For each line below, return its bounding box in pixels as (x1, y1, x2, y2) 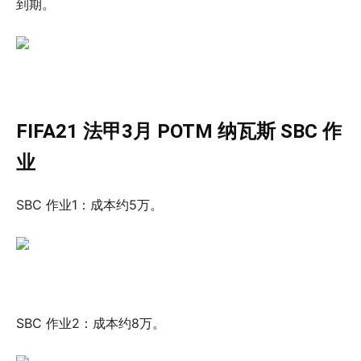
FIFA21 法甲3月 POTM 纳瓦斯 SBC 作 (16, 119, 342, 143)
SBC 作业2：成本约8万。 (16, 314, 165, 331)
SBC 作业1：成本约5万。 (16, 196, 163, 213)
